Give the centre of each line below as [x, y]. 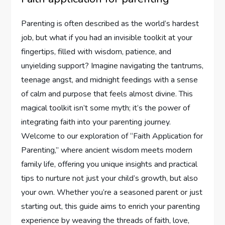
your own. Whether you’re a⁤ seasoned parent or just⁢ [112, 192]
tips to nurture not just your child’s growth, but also [110, 178]
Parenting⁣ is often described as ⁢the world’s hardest [110, 23]
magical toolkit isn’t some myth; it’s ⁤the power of [106, 108]
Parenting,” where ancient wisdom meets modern [107, 150]
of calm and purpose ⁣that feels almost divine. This [107, 94]
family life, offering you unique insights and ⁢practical [109, 164]
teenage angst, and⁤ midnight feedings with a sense [110, 80]
